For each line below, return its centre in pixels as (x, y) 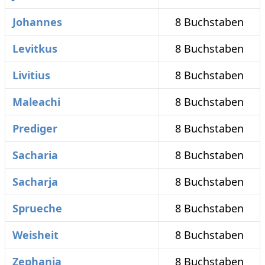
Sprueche (37, 209)
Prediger (35, 129)
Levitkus (35, 49)
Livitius (31, 75)
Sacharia (35, 155)
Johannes (37, 22)
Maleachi (36, 102)
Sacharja (35, 182)
